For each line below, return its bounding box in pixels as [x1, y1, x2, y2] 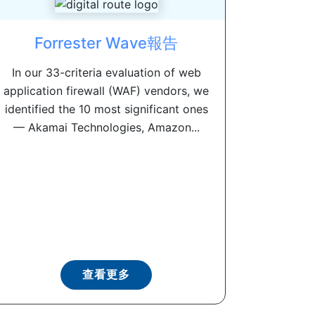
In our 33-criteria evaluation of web [11, 65, 201, 80]
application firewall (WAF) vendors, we [4, 84, 209, 98]
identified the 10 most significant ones [4, 102, 208, 117]
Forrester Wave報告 [34, 34, 178, 53]
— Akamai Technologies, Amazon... [13, 120, 200, 135]
